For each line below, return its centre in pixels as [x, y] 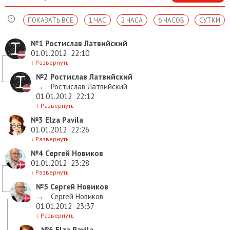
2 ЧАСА [132, 20]
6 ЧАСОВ [171, 20]
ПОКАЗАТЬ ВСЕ [51, 20]
